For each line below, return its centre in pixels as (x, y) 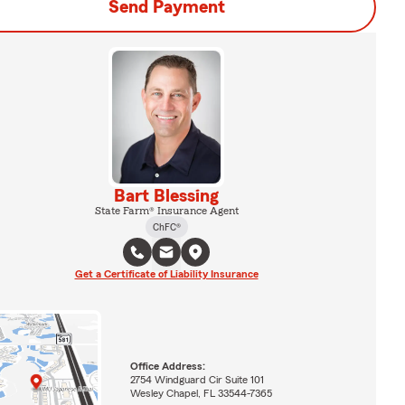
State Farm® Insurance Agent (166, 210)
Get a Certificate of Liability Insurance (166, 273)
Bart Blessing (166, 196)
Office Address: (167, 366)
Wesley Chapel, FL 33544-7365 (201, 393)
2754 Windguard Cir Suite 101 (197, 379)
